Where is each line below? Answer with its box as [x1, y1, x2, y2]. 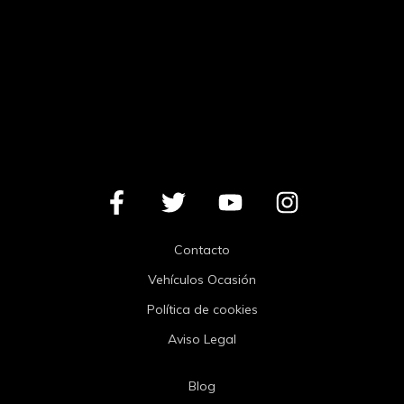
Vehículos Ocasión [148, 271, 256, 289]
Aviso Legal [168, 331, 236, 348]
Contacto [174, 242, 230, 259]
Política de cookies [146, 301, 258, 318]
